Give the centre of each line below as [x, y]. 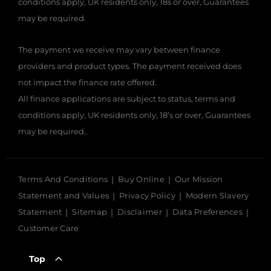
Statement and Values [64, 196]
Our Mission [199, 179]
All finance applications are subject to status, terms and [127, 99]
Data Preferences [207, 212]
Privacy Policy [147, 196]
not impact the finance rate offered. [90, 83]
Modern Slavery [217, 196]
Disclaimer [140, 212]
